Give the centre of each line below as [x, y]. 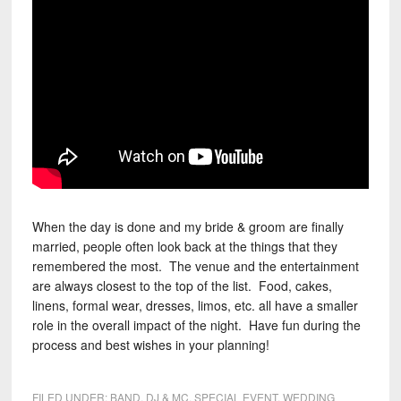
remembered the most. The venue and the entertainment [195, 266]
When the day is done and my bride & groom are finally [188, 226]
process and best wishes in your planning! [150, 345]
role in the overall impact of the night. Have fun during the [196, 325]
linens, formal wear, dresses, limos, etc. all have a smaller [195, 305]
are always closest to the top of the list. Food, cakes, [182, 286]
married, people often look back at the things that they [184, 246]
